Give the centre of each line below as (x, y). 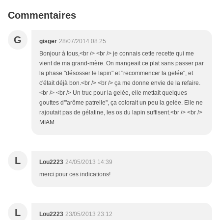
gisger (48, 41)
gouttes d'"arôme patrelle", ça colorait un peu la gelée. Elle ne (121, 103)
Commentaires (42, 15)
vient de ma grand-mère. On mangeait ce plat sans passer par (122, 64)
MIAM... (49, 123)
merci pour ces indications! (75, 175)
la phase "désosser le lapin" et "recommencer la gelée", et (116, 73)
